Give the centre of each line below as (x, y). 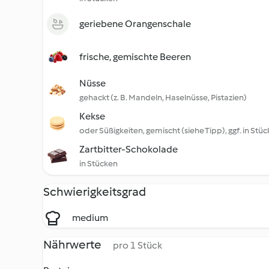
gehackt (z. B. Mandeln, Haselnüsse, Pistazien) (163, 98)
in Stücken (98, 164)
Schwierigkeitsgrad (95, 192)
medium (90, 218)
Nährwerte (73, 244)
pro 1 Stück (138, 245)
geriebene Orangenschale (135, 24)
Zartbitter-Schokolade (128, 149)
